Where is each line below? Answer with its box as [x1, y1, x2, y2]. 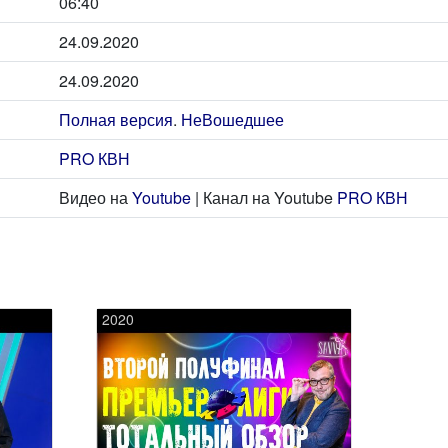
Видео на [59, 185, 132, 209]
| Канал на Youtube [191, 185, 337, 209]
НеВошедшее [181, 107, 284, 131]
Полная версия [59, 107, 173, 131]
